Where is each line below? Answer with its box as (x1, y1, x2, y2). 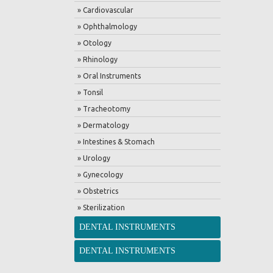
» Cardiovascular (77, 6, 133, 14)
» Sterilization (77, 204, 125, 211)
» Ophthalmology (77, 23, 137, 30)
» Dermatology (77, 121, 129, 129)
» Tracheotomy (77, 105, 130, 113)
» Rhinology (77, 55, 118, 63)
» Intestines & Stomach (77, 138, 155, 146)
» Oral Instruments (77, 72, 141, 80)
